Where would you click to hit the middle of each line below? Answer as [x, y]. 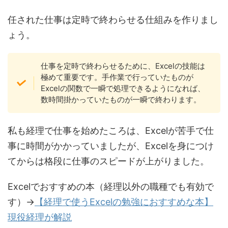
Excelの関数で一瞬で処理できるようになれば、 [123, 89]
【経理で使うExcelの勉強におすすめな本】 [124, 202]
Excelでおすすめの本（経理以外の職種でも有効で [111, 187]
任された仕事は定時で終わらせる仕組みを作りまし [113, 20]
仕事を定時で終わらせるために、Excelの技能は [123, 66]
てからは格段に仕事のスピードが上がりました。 [108, 161]
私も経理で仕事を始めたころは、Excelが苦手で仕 [111, 131]
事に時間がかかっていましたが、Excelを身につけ [111, 146]
